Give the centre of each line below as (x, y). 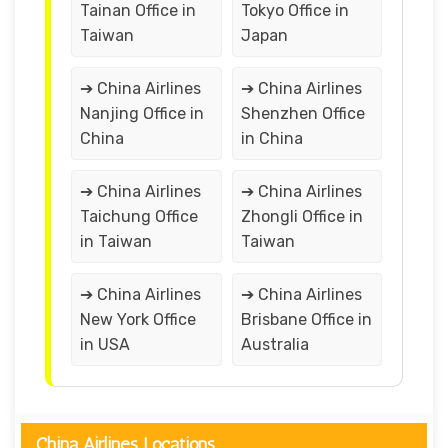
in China (271, 138)
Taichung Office (139, 216)
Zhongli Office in (301, 216)
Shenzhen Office (302, 113)
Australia (274, 344)
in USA (105, 344)
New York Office (138, 319)
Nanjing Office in (142, 113)
